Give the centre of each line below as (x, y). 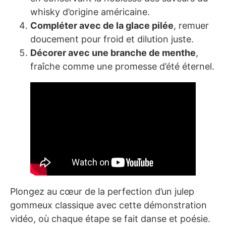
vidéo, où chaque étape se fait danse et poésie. (110, 218)
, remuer (191, 26)
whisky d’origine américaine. (90, 12)
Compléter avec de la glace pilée (102, 26)
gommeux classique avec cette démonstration (108, 205)
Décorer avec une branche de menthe (113, 53)
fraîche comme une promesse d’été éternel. (122, 67)
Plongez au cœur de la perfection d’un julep (102, 191)
